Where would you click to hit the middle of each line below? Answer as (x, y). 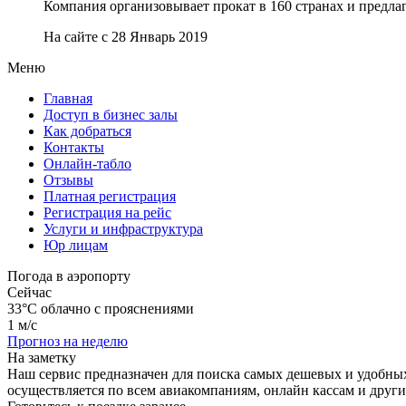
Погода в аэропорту (69, 275)
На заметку (42, 357)
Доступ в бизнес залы (111, 114)
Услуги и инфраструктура (123, 228)
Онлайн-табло (87, 163)
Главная (68, 98)
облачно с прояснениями (117, 308)
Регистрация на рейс (107, 212)
